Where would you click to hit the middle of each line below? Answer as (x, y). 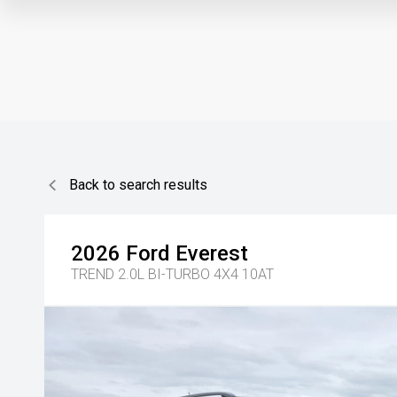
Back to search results (138, 185)
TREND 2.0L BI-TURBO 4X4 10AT (172, 274)
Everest (212, 253)
